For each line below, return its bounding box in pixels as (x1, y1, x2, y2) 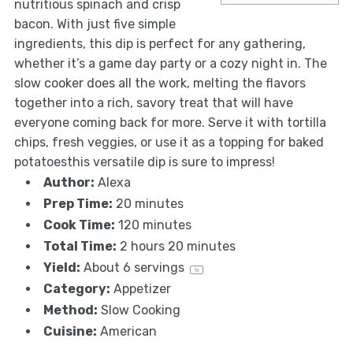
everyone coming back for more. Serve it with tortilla (13, 115, 326, 131)
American (99, 324, 157, 340)
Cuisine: (43, 324, 97, 340)
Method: (43, 303, 98, 318)
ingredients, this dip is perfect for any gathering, (13, 36, 306, 52)
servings (130, 260, 188, 276)
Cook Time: (43, 217, 115, 233)
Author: (43, 175, 95, 191)
